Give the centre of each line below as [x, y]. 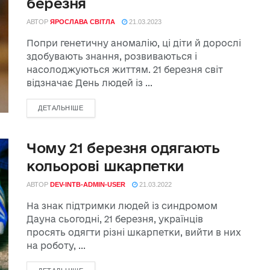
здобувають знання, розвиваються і [112, 56]
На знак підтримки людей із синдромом [122, 206]
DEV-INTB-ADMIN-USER [88, 184]
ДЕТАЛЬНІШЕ [61, 108]
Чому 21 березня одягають [123, 148]
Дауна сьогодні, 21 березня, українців [115, 219]
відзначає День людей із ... [89, 83]
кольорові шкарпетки [105, 166]
